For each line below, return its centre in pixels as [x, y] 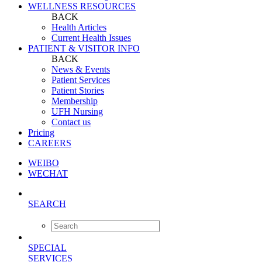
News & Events [81, 69]
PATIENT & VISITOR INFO [84, 48]
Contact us [71, 122]
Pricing [41, 132]
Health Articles [79, 27]
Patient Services [81, 80]
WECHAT [48, 173]
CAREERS [50, 143]
